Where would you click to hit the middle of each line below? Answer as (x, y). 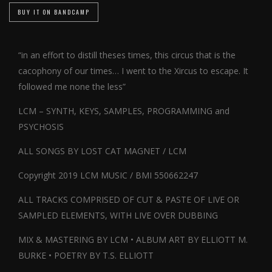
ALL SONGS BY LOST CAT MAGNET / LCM (102, 151)
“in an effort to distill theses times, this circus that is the (127, 55)
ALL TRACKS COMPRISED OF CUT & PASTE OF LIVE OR (129, 199)
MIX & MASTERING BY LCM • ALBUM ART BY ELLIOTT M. (133, 240)
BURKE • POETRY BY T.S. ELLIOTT (86, 255)
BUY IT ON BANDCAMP (54, 12)
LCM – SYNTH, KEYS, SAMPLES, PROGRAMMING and (124, 111)
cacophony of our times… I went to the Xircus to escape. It (133, 71)
